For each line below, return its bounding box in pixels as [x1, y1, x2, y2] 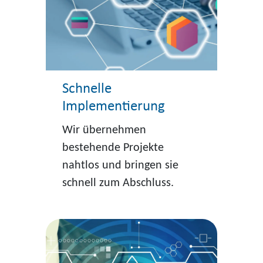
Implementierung [62, 99, 165, 114]
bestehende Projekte [62, 142, 164, 154]
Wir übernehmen [62, 124, 146, 137]
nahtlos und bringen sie [62, 160, 178, 172]
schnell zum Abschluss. [62, 177, 174, 190]
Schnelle [62, 82, 112, 97]
